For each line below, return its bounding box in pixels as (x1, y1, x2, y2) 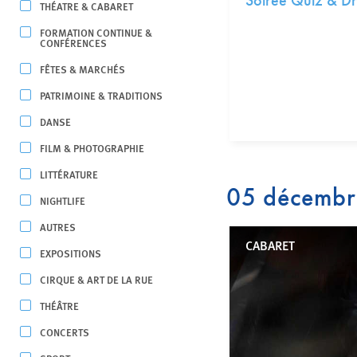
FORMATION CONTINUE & (40, 25, 152, 40)
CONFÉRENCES (40, 35, 107, 50)
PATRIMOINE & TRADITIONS (40, 88, 163, 103)
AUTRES (40, 219, 76, 234)
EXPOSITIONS (40, 245, 101, 261)
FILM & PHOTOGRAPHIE (40, 140, 144, 155)
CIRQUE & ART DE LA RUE (40, 272, 153, 287)
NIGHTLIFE (40, 193, 85, 208)
